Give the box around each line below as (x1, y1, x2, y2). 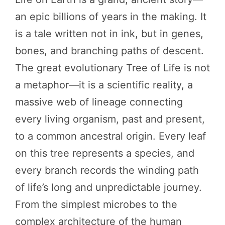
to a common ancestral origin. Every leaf (15, 130, 206, 142)
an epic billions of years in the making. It (15, 11, 206, 23)
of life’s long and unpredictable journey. (15, 181, 202, 193)
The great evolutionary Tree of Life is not (15, 62, 210, 74)
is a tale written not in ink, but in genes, (15, 28, 203, 40)
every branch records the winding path (15, 164, 199, 176)
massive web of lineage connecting (15, 96, 183, 108)
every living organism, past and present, (15, 113, 205, 125)
